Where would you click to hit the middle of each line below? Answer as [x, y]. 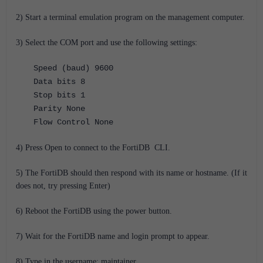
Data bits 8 [59, 82]
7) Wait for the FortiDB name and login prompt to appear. [113, 236]
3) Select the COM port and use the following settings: [107, 43]
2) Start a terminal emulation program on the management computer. [130, 17]
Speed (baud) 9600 [73, 68]
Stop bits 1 [59, 95]
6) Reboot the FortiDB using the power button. [94, 211]
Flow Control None [73, 122]
